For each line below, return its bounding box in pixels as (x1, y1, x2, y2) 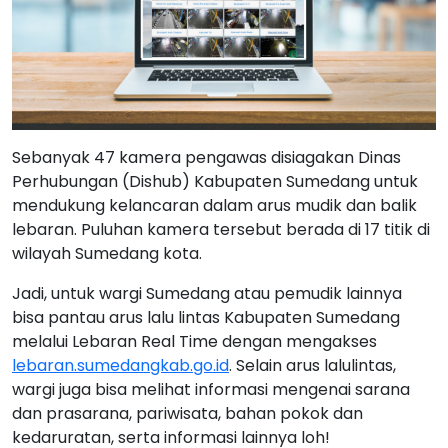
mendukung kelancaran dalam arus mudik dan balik (12, 194, 417, 218)
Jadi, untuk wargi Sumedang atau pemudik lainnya (12, 282, 402, 306)
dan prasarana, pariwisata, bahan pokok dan (12, 402, 363, 426)
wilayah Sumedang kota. (12, 242, 202, 266)
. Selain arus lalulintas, (229, 354, 396, 378)
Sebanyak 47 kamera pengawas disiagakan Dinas (12, 146, 401, 170)
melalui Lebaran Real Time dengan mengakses (12, 330, 377, 354)
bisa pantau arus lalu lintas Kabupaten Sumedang (12, 306, 400, 330)
